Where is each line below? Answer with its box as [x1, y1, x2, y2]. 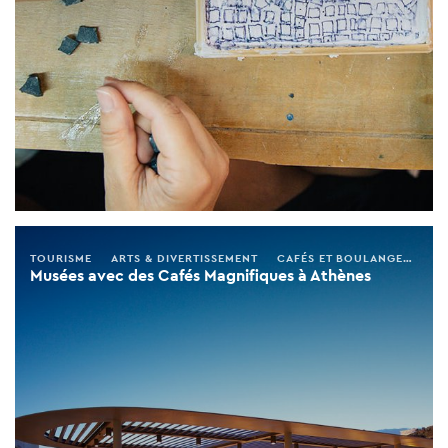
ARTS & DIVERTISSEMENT [111, 250, 258, 265]
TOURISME [30, 250, 92, 265]
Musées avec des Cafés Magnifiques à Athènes [30, 264, 371, 286]
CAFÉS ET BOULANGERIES [277, 250, 403, 265]
